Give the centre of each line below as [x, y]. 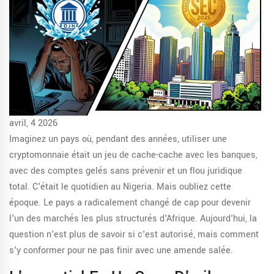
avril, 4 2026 [33, 124]
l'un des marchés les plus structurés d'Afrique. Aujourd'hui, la [133, 219]
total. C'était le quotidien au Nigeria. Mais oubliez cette [120, 187]
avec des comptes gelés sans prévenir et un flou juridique [126, 171]
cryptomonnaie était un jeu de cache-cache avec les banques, [133, 155]
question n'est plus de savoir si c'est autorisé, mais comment [134, 235]
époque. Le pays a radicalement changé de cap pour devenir [130, 203]
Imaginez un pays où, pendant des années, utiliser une [118, 139]
